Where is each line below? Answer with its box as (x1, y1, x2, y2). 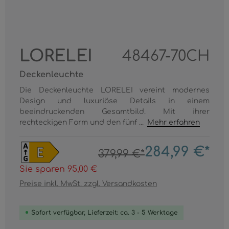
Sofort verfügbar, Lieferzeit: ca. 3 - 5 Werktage (31, 209, 177, 216)
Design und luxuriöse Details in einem (19, 97, 210, 105)
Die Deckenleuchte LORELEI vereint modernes (19, 86, 210, 94)
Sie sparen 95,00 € (19, 164, 97, 174)
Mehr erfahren (147, 119, 200, 126)
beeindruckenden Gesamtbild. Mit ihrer (19, 108, 210, 116)
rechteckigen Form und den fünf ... (19, 119, 146, 126)
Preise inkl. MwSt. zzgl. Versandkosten (19, 179, 157, 188)
